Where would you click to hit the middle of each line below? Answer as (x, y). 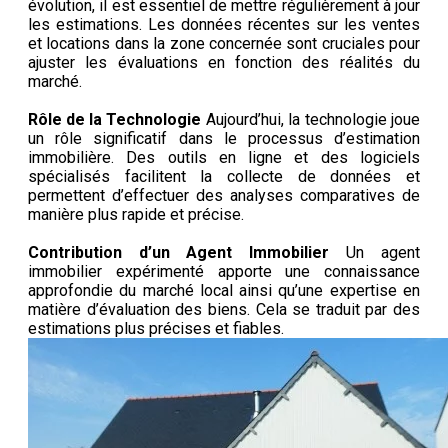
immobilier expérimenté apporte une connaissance (224, 272)
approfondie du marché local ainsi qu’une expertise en (224, 291)
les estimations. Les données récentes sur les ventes (224, 25)
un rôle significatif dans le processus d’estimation (224, 139)
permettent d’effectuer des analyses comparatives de (224, 196)
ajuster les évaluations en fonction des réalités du (224, 63)
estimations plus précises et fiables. (156, 329)
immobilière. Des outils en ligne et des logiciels (224, 158)
